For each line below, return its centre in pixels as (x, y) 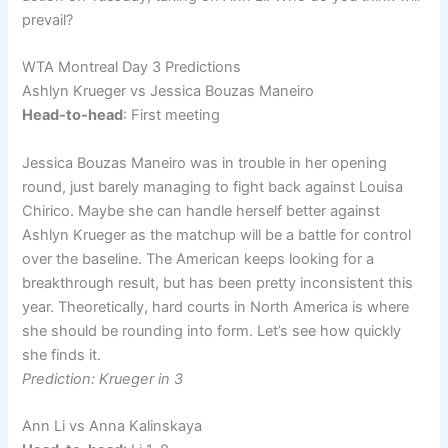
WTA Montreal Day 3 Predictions (132, 67)
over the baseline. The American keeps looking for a (198, 258)
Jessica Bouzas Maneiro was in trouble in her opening (205, 162)
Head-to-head (73, 115)
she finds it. (62, 354)
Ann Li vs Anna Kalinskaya (112, 426)
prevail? (48, 19)
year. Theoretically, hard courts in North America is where (216, 306)
